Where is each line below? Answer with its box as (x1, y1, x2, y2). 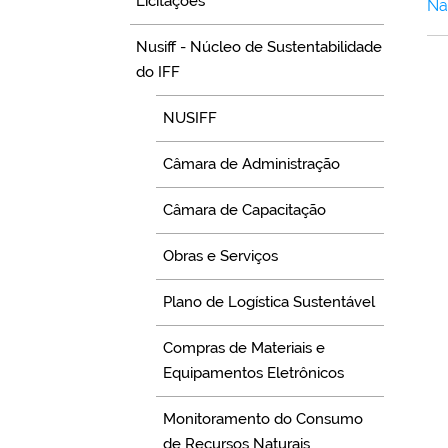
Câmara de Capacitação (162, 201, 326, 220)
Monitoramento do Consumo (162, 410, 363, 429)
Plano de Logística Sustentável (162, 293, 375, 312)
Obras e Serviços (162, 247, 278, 266)
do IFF (136, 63, 181, 82)
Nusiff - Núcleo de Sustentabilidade (136, 38, 383, 57)
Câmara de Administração (162, 155, 340, 174)
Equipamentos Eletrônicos (162, 364, 344, 383)
